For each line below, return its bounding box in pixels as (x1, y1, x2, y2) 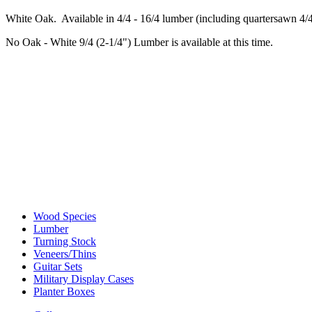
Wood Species (33, 210, 96, 223)
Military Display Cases (33, 273, 134, 286)
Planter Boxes (33, 286, 95, 298)
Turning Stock (33, 235, 96, 248)
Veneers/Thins (33, 248, 96, 260)
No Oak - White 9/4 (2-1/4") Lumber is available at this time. (6, 36, 273, 49)
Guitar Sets (33, 260, 82, 273)
